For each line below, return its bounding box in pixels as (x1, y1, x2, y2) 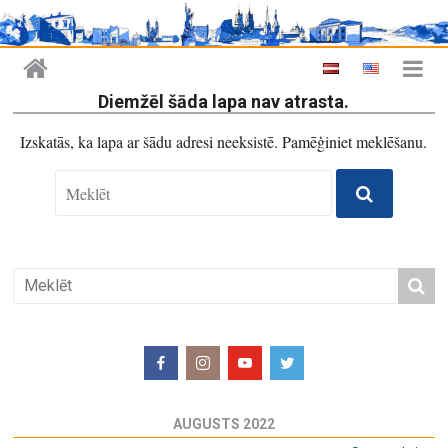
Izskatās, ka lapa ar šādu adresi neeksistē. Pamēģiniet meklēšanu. (20, 130, 428, 152)
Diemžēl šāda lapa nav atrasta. (98, 90, 350, 112)
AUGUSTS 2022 (172, 415, 275, 432)
